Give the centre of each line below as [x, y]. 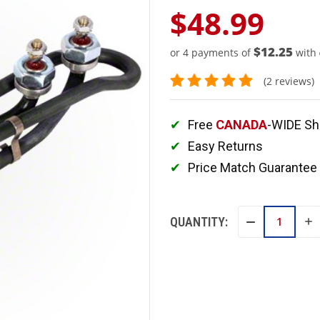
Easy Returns [225, 146]
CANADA [241, 125]
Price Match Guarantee [252, 168]
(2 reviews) [289, 81]
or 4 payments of [212, 52]
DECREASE [273, 222]
